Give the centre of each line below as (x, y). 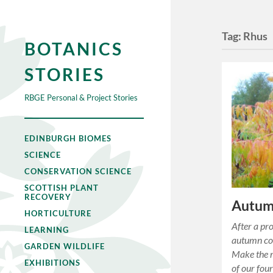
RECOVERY (48, 197)
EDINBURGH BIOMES (68, 138)
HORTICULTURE (58, 213)
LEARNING (47, 230)
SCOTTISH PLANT (62, 188)
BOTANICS (74, 49)
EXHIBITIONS (52, 263)
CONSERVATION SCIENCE (78, 171)
